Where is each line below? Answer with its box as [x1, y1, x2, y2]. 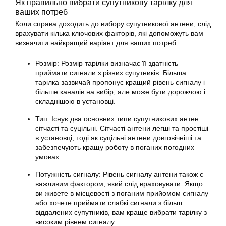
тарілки [85, 59, 108, 68]
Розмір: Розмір [35, 59, 85, 68]
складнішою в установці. [35, 97, 116, 106]
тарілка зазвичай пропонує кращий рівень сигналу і [35, 78, 205, 87]
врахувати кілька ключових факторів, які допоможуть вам [15, 29, 203, 38]
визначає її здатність [108, 59, 178, 68]
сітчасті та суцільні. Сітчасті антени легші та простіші [35, 124, 208, 133]
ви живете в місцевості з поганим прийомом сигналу [35, 189, 208, 198]
